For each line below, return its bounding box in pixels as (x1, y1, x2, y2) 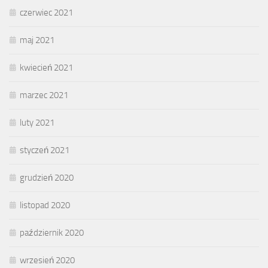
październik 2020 (20, 227, 84, 239)
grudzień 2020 (20, 172, 74, 184)
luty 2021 (20, 117, 54, 129)
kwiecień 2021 (20, 62, 73, 74)
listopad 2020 (20, 200, 70, 211)
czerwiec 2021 (20, 7, 73, 19)
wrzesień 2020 (20, 255, 75, 266)
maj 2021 (20, 35, 54, 46)
